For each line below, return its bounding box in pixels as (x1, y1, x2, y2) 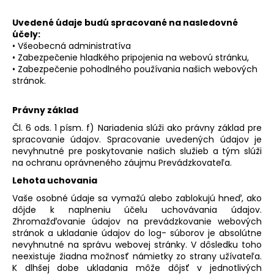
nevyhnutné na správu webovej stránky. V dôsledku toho (12, 238, 262, 251)
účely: (12, 28, 40, 40)
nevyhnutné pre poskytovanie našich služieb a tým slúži (12, 144, 262, 157)
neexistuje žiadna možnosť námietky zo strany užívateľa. (12, 250, 262, 262)
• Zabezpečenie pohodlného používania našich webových (12, 62, 257, 75)
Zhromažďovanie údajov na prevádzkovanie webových (12, 215, 262, 228)
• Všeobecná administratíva (12, 39, 131, 52)
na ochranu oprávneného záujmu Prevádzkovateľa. (12, 156, 232, 169)
